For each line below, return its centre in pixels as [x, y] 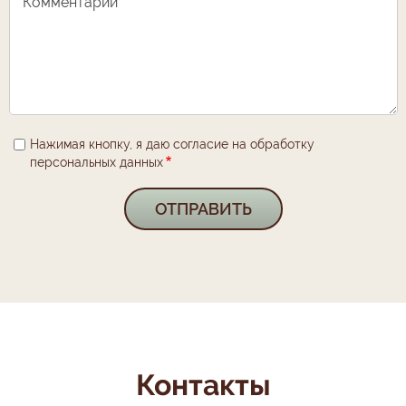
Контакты [203, 385]
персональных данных [96, 162]
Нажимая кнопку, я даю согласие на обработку [172, 144]
